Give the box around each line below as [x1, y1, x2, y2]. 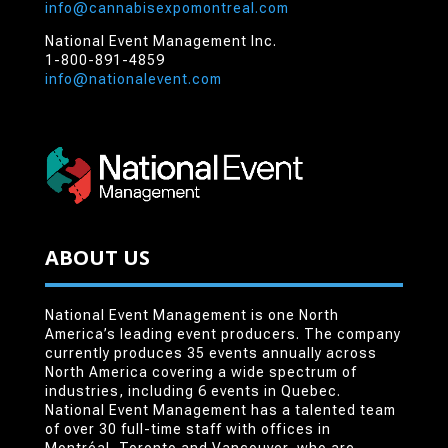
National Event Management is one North [44, 307, 339, 324]
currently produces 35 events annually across [44, 345, 377, 362]
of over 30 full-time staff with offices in [44, 421, 331, 438]
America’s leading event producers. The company [44, 326, 401, 343]
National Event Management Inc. [44, 32, 277, 49]
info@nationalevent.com [44, 70, 222, 87]
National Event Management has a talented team [44, 402, 396, 419]
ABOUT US [44, 244, 150, 272]
